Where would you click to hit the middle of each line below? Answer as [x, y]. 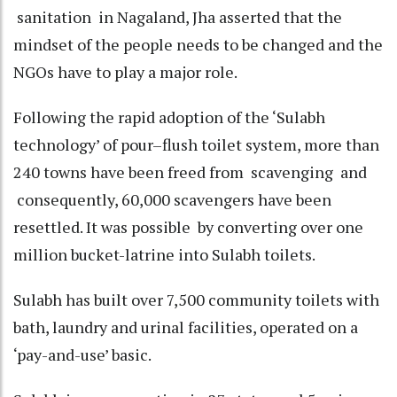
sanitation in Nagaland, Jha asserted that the [178, 16]
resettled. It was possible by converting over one [188, 226]
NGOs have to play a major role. [125, 71]
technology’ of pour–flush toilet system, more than [196, 144]
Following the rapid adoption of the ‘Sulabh [169, 117]
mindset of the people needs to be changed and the [198, 44]
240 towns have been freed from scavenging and [190, 171]
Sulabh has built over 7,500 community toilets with [196, 299]
